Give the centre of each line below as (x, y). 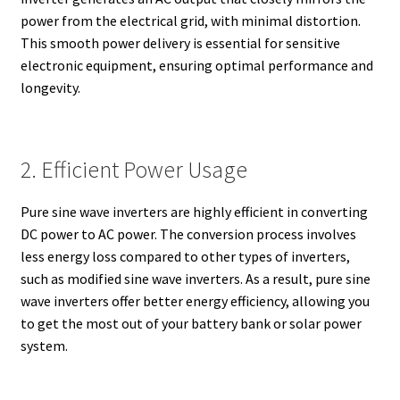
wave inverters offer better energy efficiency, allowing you (195, 301)
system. (44, 346)
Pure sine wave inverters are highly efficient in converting (194, 212)
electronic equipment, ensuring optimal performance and (196, 65)
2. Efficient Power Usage (133, 170)
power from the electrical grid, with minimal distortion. (190, 20)
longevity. (50, 87)
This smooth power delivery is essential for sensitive (180, 42)
